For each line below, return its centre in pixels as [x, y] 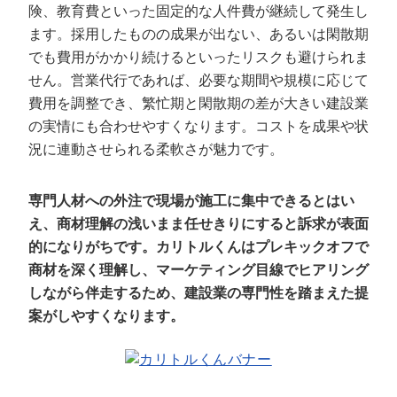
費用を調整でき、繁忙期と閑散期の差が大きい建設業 [198, 103]
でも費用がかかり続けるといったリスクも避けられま [198, 57]
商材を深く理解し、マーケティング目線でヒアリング [198, 270]
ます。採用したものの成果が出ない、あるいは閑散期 [198, 34]
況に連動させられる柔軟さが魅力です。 [156, 149]
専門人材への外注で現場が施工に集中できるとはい [191, 201]
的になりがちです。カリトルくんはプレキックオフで [198, 247]
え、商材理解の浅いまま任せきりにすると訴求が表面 [198, 224]
